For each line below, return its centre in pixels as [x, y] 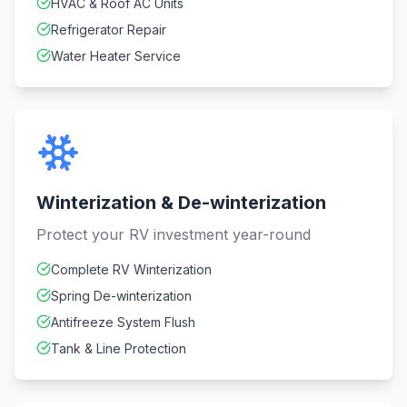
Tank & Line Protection [119, 348]
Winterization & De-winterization [181, 203]
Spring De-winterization [121, 296]
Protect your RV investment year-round [174, 234]
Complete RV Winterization [131, 269]
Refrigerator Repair [109, 30]
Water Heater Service [116, 56]
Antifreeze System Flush [123, 322]
